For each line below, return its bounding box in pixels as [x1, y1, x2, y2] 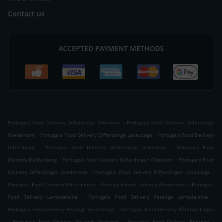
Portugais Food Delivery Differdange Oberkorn [8, 119, 120, 126]
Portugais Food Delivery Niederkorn [101, 181, 186, 188]
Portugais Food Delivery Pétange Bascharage [8, 206, 114, 213]
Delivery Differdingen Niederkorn [8, 168, 88, 176]
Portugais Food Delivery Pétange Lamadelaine [88, 193, 208, 201]
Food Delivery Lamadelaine [8, 193, 78, 201]
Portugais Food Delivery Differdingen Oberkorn [62, 156, 173, 164]
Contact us [8, 9, 45, 19]
